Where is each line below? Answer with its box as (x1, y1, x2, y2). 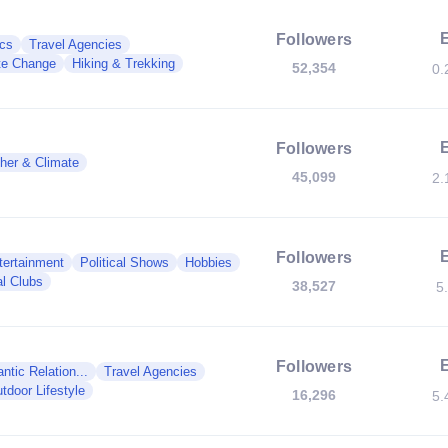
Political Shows (80, 255, 169, 270)
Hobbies (185, 255, 232, 270)
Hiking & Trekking (72, 56, 175, 71)
